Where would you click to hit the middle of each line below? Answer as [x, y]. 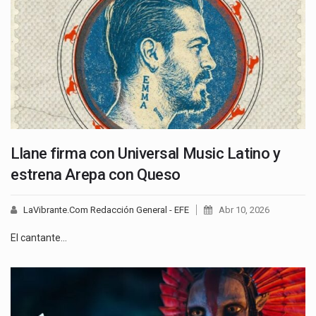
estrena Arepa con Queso [96, 174]
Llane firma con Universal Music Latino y [146, 153]
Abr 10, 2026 [244, 209]
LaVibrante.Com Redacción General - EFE [106, 209]
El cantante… [39, 237]
